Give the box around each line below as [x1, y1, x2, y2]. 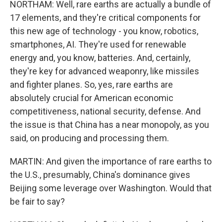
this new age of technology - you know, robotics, [10, 26, 198, 36]
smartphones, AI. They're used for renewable [10, 39, 186, 50]
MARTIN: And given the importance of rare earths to [10, 156, 212, 166]
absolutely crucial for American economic [10, 93, 173, 103]
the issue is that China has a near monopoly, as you [10, 119, 209, 130]
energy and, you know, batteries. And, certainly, [10, 53, 190, 63]
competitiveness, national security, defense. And [10, 106, 201, 116]
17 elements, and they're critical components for [10, 12, 201, 23]
